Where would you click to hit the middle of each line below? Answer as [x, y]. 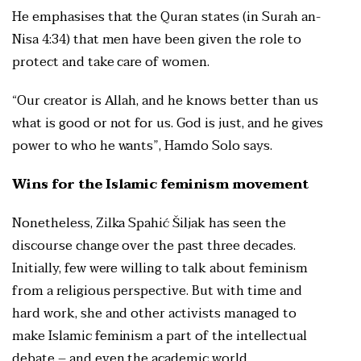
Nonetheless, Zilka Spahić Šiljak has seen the [149, 224]
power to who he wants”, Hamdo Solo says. [144, 146]
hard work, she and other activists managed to [154, 314]
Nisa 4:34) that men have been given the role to [157, 40]
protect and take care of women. [111, 62]
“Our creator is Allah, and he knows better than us [165, 101]
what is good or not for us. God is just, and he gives [168, 124]
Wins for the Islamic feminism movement [160, 185]
